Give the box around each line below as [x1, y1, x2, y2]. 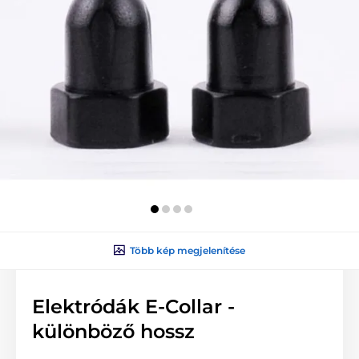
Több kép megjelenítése [130, 244, 245, 256]
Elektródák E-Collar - [32, 294, 235, 318]
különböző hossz [32, 319, 195, 343]
